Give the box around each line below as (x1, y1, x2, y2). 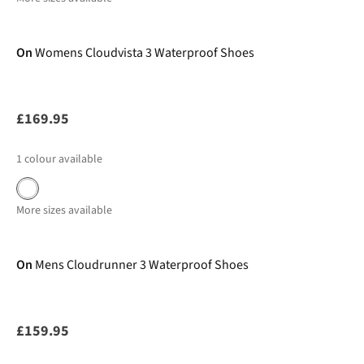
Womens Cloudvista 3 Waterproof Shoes (35, 44, 254, 62)
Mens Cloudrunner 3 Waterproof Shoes (35, 256, 249, 274)
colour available (24, 151, 102, 167)
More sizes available (16, 202, 112, 219)
